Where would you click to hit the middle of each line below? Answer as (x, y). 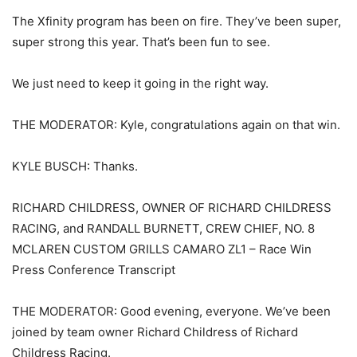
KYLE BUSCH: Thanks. (75, 167)
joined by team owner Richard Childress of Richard (155, 332)
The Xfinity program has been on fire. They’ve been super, (177, 22)
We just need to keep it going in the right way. (140, 84)
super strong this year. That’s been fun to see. (141, 42)
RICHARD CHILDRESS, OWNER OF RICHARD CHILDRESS (172, 208)
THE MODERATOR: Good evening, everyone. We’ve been (171, 312)
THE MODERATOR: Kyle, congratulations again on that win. (176, 125)
